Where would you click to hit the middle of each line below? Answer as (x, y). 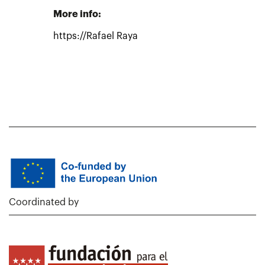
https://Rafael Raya (96, 36)
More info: (77, 14)
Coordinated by (44, 202)
